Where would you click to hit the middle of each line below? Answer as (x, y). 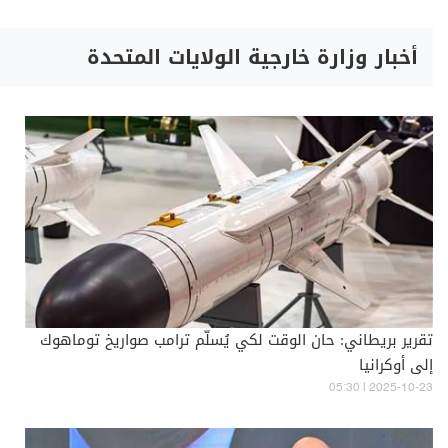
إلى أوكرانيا (396, 365)
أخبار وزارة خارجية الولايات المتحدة (252, 57)
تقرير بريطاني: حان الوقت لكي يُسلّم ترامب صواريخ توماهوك (236, 340)
